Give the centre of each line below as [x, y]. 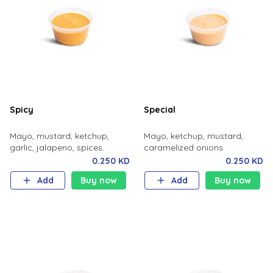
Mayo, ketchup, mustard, [193, 136]
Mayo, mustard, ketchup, [59, 136]
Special [159, 110]
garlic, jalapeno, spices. [57, 147]
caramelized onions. [184, 147]
